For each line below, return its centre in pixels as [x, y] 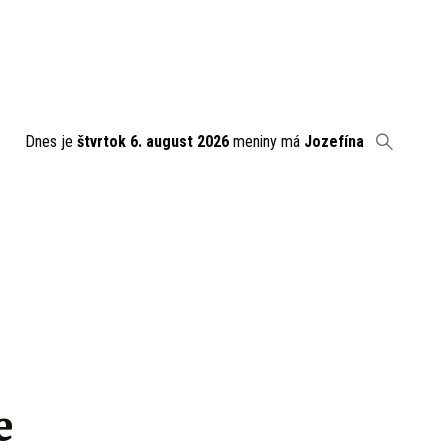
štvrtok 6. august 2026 [153, 141]
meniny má [266, 141]
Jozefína [334, 141]
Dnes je [51, 141]
